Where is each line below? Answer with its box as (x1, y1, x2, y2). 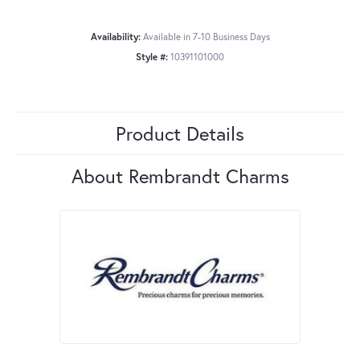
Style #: (136, 51, 168, 63)
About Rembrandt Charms (71, 163, 289, 190)
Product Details (116, 121, 244, 147)
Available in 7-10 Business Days (142, 31, 270, 43)
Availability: (90, 31, 141, 43)
